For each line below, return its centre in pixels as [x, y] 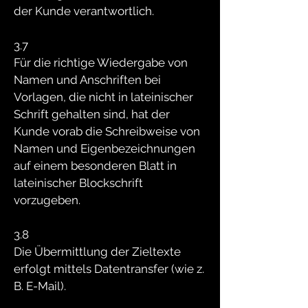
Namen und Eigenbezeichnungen [104, 148]
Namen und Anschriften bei [87, 80]
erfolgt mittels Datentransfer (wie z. [109, 269]
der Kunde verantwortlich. [84, 11]
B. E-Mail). [40, 286]
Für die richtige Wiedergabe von [101, 63]
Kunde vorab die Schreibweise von [107, 131]
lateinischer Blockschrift [78, 183]
